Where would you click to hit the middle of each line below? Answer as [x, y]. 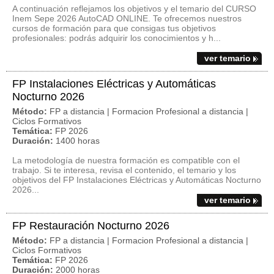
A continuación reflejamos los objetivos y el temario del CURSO [134, 9]
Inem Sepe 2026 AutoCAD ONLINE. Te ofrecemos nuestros [127, 18]
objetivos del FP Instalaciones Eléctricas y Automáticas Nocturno [137, 180]
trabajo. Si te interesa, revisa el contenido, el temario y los [124, 170]
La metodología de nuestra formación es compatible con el [126, 160]
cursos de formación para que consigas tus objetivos [114, 28]
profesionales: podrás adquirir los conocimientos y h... [117, 38]
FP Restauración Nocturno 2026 [91, 226]
